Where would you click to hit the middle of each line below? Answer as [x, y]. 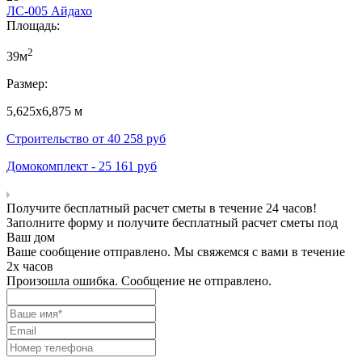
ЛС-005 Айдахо [49, 11]
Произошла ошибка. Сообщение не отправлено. [139, 281]
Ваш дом [31, 238]
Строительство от [57, 139]
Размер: [27, 84]
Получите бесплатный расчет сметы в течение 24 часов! [162, 208]
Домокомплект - [53, 166]
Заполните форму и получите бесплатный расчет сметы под [172, 223]
